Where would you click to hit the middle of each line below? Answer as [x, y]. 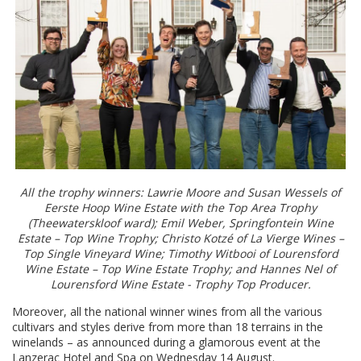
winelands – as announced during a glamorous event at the [166, 342]
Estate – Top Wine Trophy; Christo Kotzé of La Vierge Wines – [180, 239]
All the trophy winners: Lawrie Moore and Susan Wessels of [180, 193]
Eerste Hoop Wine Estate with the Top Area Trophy [180, 208]
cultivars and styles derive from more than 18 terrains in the [168, 327]
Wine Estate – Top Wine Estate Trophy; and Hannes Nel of [180, 269]
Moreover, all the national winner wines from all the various [167, 312]
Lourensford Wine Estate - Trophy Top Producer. [180, 284]
